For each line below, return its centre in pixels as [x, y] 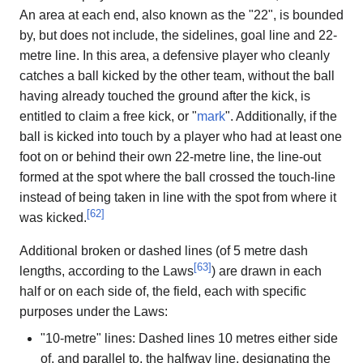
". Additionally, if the [281, 116]
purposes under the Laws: [94, 311]
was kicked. [53, 217]
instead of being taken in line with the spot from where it [178, 197]
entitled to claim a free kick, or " [108, 116]
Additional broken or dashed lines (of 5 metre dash [164, 250]
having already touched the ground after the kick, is [165, 96]
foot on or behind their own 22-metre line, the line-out [170, 156]
